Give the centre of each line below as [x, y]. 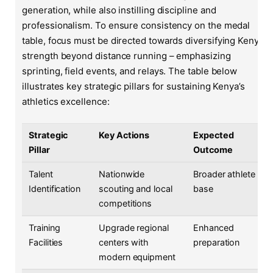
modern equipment [137, 257]
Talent [41, 174]
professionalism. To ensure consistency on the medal [136, 25]
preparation [217, 243]
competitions [126, 204]
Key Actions [124, 135]
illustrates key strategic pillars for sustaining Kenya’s [133, 86]
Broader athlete [224, 174]
